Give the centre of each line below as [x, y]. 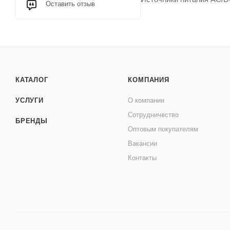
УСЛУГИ [30, 100]
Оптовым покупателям [163, 129]
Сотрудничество [154, 115]
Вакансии [143, 143]
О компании [146, 100]
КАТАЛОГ [32, 80]
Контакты [142, 158]
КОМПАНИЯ [149, 80]
